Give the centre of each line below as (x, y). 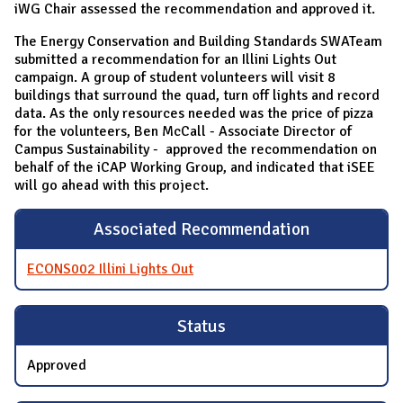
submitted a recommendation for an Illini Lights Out (175, 59)
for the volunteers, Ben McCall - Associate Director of (183, 131)
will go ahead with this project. (112, 185)
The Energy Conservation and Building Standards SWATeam (198, 41)
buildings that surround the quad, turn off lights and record (197, 95)
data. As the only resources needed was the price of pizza (194, 113)
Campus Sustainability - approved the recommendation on (196, 149)
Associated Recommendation (201, 230)
